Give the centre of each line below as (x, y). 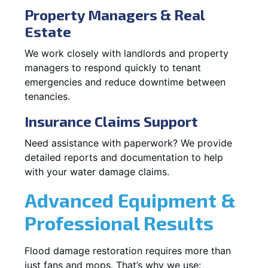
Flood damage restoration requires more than (128, 250)
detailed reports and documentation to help (124, 157)
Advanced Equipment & (130, 200)
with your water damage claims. (97, 171)
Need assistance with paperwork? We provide (128, 143)
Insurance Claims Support (111, 121)
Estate (48, 31)
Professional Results (119, 222)
